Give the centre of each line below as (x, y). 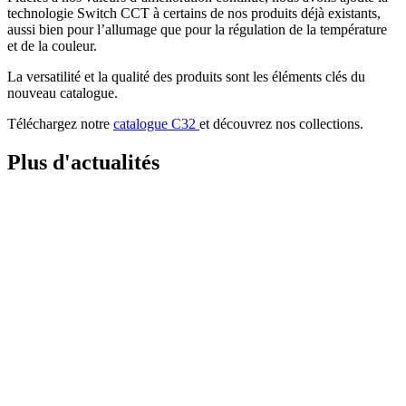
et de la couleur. (52, 45)
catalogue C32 (156, 123)
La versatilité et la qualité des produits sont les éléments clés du (186, 76)
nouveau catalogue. (63, 92)
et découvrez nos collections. (281, 123)
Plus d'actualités (83, 162)
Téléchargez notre (60, 123)
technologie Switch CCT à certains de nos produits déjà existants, (194, 13)
